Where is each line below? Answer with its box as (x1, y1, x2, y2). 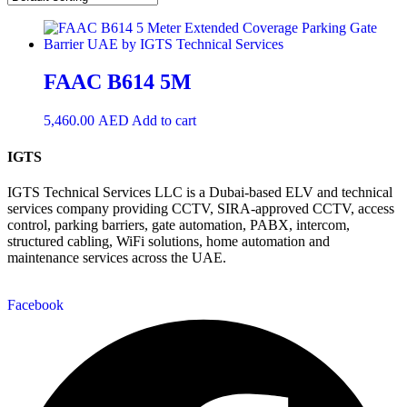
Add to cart (132, 113, 196, 129)
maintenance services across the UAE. (7, 249, 226, 265)
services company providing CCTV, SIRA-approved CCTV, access (7, 200, 394, 216)
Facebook (7, 296, 64, 313)
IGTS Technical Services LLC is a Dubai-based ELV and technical (7, 184, 392, 200)
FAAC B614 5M (44, 70, 192, 94)
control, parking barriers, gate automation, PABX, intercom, (7, 216, 350, 233)
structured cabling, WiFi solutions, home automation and (7, 233, 330, 249)
